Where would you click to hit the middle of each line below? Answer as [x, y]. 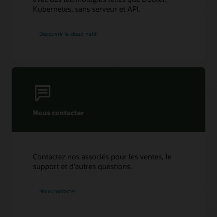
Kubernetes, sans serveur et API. [87, 9]
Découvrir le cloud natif [68, 33]
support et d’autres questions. [83, 166]
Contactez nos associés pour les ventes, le [102, 157]
